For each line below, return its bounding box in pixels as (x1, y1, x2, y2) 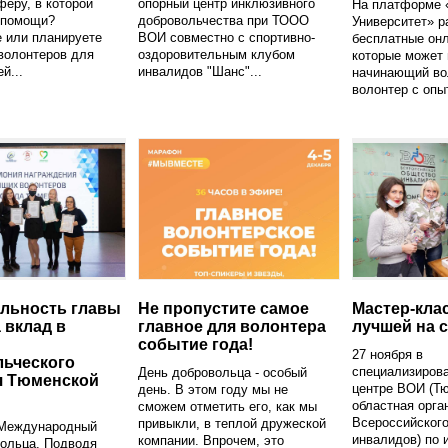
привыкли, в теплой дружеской (138, 415, 326, 431)
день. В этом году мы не (138, 381, 288, 397)
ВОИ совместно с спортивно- (138, 29, 315, 45)
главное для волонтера (138, 317, 326, 335)
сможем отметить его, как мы (138, 398, 317, 414)
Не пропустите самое (138, 299, 309, 317)
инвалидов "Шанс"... (138, 63, 262, 79)
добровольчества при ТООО (138, 12, 309, 28)
